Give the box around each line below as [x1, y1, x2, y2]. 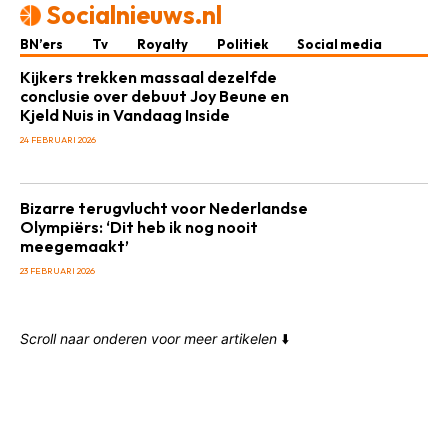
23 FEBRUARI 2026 [20, 265, 95, 276]
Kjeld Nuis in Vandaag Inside [20, 105, 230, 125]
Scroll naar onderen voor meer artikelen [20, 330, 277, 347]
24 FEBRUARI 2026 [20, 134, 96, 145]
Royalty [137, 36, 188, 52]
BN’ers [20, 36, 63, 52]
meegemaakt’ [20, 236, 129, 256]
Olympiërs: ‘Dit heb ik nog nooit [20, 217, 258, 237]
